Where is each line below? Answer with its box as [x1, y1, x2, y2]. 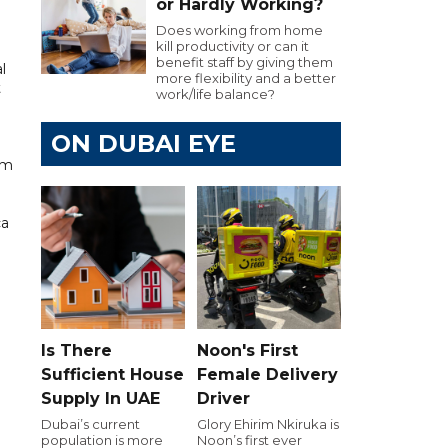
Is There [41, 340, 112, 360]
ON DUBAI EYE [51, 129, 236, 158]
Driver [197, 388, 250, 408]
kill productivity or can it [156, 38, 309, 54]
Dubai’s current [41, 415, 140, 432]
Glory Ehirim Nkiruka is [197, 415, 339, 432]
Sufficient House [41, 364, 184, 384]
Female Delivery [197, 364, 338, 384]
